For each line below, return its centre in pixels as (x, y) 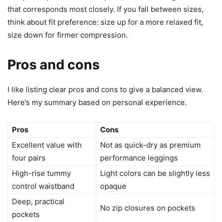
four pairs (29, 158)
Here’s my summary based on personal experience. (97, 102)
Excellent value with (47, 145)
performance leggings (139, 158)
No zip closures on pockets (148, 208)
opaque (113, 186)
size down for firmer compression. (68, 35)
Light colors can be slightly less (155, 173)
